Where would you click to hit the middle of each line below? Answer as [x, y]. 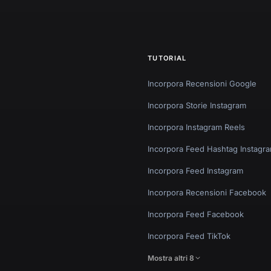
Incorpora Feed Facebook [196, 214]
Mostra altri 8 [171, 258]
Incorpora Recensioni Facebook [207, 192]
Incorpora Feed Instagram [195, 170]
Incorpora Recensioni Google [202, 83]
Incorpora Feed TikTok [189, 236]
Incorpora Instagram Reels [196, 127]
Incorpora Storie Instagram [197, 105]
